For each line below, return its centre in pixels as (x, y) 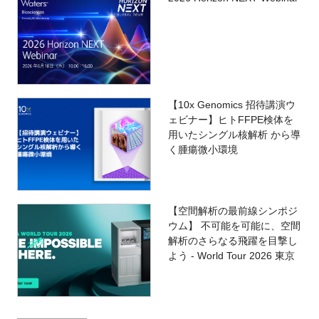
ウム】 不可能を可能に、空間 (234, 226)
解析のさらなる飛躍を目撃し (232, 241)
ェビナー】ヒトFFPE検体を (230, 119)
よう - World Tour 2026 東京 (231, 256)
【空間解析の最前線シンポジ (232, 211)
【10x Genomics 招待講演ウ (231, 104)
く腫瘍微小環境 (203, 149)
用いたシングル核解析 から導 (234, 134)
